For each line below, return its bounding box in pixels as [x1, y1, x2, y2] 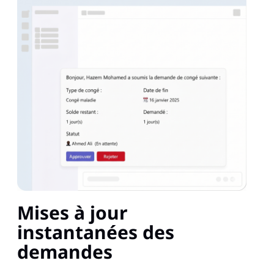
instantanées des [17, 220, 174, 245]
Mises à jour [17, 200, 127, 226]
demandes [17, 239, 113, 265]
